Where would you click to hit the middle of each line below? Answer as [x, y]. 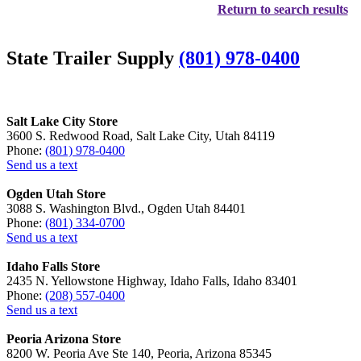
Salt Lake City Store [62, 121]
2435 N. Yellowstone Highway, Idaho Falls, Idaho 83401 [152, 280]
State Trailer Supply [93, 58]
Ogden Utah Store [56, 193]
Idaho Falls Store [53, 266]
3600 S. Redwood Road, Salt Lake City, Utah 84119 [141, 135]
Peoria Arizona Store [64, 338]
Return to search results [282, 10]
